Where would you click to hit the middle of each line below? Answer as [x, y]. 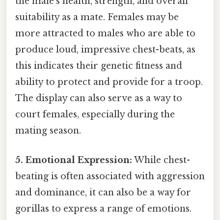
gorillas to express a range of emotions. [103, 208]
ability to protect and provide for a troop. [109, 82]
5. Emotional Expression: [74, 160]
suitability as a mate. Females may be [97, 17]
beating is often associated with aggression [110, 176]
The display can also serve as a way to [99, 98]
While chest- [161, 160]
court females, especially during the [95, 115]
